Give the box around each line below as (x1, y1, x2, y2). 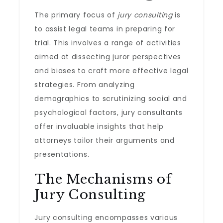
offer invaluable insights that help (34, 121, 164, 131)
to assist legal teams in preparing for (34, 24, 176, 34)
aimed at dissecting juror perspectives (34, 52, 182, 62)
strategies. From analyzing (34, 80, 135, 90)
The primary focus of (34, 10, 118, 20)
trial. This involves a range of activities (34, 38, 181, 48)
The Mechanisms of (34, 171, 172, 187)
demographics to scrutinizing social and (34, 94, 187, 104)
